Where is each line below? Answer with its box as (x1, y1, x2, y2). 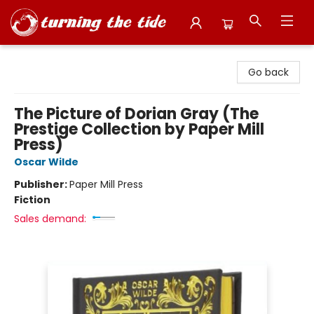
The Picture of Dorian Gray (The (14, 103, 259, 125)
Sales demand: (14, 212, 86, 226)
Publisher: (14, 177, 69, 191)
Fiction (14, 193, 50, 207)
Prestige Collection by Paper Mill (14, 118, 264, 140)
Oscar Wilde (14, 155, 78, 169)
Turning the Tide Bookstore (11, 50, 142, 64)
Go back (248, 65, 289, 79)
